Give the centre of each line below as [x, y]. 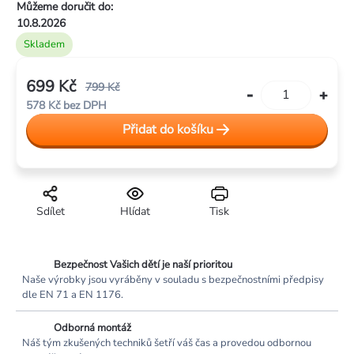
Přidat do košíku [168, 130]
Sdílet [50, 212]
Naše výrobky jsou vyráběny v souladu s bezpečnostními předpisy [173, 280]
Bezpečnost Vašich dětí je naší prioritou [143, 265]
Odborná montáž [92, 328]
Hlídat [135, 212]
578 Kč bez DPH [66, 106]
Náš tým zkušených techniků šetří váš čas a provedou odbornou [167, 343]
